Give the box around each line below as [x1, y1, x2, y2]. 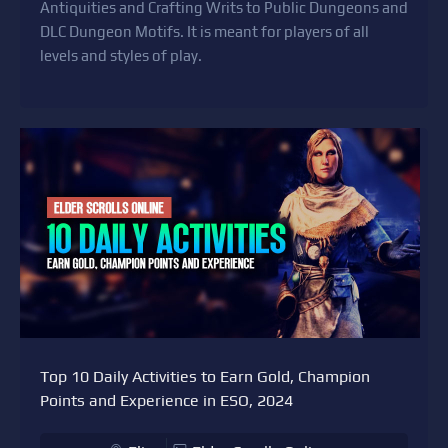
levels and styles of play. [40, 47, 202, 65]
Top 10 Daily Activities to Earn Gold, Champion [40, 367, 370, 387]
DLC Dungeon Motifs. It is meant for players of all [40, 23, 369, 41]
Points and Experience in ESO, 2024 [40, 391, 293, 411]
